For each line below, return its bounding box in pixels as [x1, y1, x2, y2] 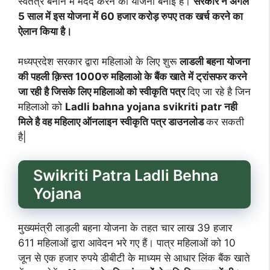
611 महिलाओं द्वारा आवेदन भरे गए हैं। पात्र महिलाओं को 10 [18, 236, 236, 249]
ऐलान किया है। [18, 25, 72, 37]
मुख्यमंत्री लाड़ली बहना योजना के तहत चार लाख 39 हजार [18, 221, 232, 234]
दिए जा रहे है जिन [187, 86, 251, 98]
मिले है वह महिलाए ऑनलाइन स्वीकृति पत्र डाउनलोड [18, 116, 206, 128]
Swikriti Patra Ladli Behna [33, 166, 218, 184]
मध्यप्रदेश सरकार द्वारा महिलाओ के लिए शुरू [18, 55, 180, 68]
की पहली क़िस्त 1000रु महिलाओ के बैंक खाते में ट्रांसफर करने [18, 71, 247, 83]
